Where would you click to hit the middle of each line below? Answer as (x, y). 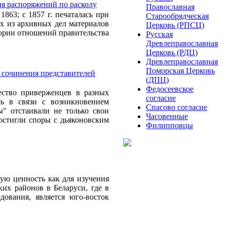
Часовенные (167, 116)
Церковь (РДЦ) (172, 52)
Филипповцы (169, 125)
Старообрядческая (177, 16)
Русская (159, 34)
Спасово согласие (177, 107)
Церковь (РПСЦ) (175, 25)
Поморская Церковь (180, 71)
